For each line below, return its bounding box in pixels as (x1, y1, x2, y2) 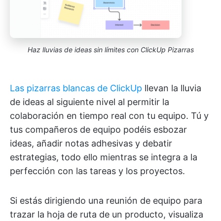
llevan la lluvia (142, 83, 201, 94)
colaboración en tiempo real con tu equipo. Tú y (10, 110, 209, 121)
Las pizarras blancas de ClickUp (10, 83, 142, 94)
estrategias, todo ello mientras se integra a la (10, 152, 197, 163)
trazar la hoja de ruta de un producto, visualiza (10, 209, 203, 220)
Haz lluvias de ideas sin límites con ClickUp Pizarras (27, 45, 194, 54)
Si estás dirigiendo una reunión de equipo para (10, 195, 202, 206)
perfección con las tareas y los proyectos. (10, 166, 185, 177)
